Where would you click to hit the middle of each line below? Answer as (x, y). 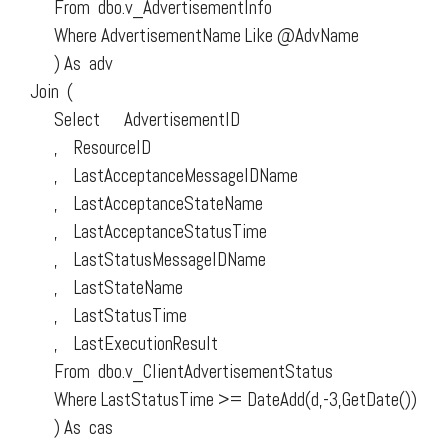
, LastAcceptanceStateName (146, 203)
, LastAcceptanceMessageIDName (164, 175)
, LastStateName (106, 287)
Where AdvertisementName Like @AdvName (194, 35)
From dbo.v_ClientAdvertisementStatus (181, 371)
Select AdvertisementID (135, 119)
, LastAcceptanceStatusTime (148, 231)
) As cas (71, 427)
